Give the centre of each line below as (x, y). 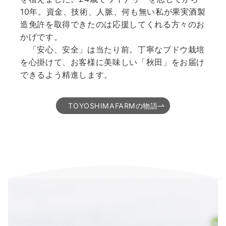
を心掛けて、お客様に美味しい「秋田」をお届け (113, 62)
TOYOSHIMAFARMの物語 (113, 106)
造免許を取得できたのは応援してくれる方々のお (113, 24)
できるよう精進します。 (67, 75)
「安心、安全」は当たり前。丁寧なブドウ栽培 (113, 50)
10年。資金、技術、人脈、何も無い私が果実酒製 (113, 12)
